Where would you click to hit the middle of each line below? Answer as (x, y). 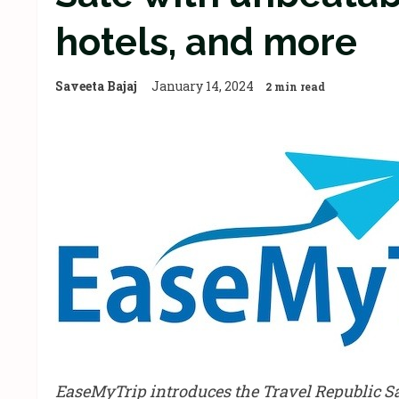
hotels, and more (206, 42)
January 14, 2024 (204, 86)
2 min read (295, 86)
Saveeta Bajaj (96, 86)
